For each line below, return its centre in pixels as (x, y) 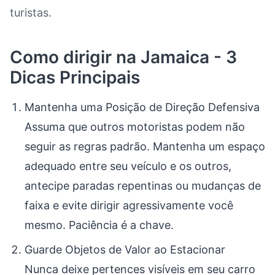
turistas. (31, 13)
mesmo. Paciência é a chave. (99, 225)
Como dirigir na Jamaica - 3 (123, 57)
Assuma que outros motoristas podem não (135, 127)
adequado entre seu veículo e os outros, (128, 166)
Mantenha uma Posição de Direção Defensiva (142, 107)
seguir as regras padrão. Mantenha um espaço (145, 146)
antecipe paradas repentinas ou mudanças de (143, 186)
